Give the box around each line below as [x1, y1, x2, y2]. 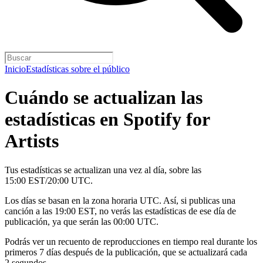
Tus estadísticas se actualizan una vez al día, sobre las [5, 164, 201, 175]
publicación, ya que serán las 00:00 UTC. [5, 216, 159, 227]
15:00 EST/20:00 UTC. [5, 175, 93, 186]
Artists [5, 130, 59, 152]
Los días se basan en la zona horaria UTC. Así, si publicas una [5, 195, 235, 205]
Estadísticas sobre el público [26, 64, 130, 74]
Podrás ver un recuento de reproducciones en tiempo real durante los [5, 236, 257, 247]
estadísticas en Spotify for [5, 109, 210, 130]
